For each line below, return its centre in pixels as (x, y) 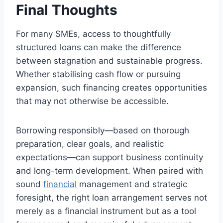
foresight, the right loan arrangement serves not (111, 198)
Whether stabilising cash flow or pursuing (98, 74)
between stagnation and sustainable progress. (109, 61)
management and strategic (132, 184)
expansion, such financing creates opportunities (111, 88)
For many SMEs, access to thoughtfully (93, 34)
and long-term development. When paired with (110, 171)
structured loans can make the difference (99, 48)
